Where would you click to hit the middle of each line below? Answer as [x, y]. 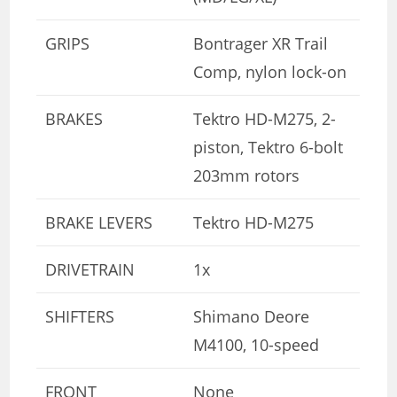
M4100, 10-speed [257, 344]
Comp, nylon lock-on [270, 71]
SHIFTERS [80, 316]
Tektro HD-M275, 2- [265, 118]
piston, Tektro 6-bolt [269, 147]
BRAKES [74, 118]
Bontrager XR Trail [261, 43]
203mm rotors [247, 175]
